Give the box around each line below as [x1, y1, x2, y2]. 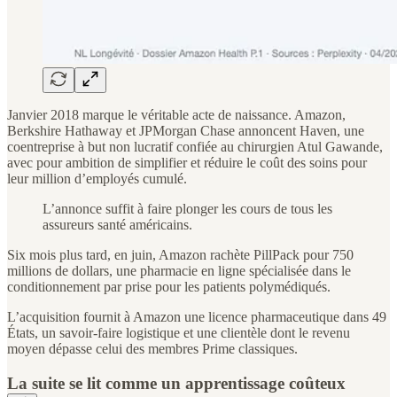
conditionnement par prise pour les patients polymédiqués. [7, 278, 331, 294]
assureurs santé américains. [43, 216, 192, 232]
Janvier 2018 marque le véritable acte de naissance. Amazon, [7, 106, 346, 122]
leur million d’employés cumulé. [7, 170, 187, 186]
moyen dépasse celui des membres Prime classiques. [7, 340, 298, 356]
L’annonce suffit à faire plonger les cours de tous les [43, 200, 332, 216]
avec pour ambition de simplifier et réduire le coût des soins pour [7, 154, 367, 170]
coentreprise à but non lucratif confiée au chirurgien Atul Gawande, [7, 138, 383, 154]
